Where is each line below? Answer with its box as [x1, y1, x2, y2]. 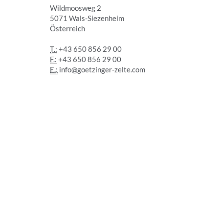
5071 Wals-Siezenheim [50, 14, 124, 22]
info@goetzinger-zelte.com [59, 65, 145, 74]
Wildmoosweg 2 [50, 3, 101, 12]
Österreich [50, 24, 85, 33]
